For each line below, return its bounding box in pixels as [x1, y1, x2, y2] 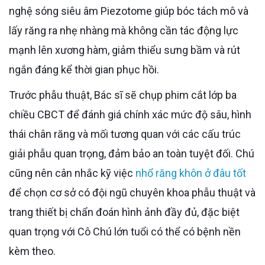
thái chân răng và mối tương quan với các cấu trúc [9, 127, 241, 140]
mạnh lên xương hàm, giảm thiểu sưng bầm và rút [9, 43, 240, 56]
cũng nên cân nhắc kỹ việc [9, 166, 135, 179]
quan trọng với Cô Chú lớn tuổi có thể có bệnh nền [9, 225, 241, 238]
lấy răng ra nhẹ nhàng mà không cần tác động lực [9, 24, 238, 37]
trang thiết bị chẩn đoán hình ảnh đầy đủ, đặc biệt [9, 205, 240, 218]
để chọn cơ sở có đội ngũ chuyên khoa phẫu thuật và [9, 186, 256, 199]
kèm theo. [9, 244, 56, 257]
